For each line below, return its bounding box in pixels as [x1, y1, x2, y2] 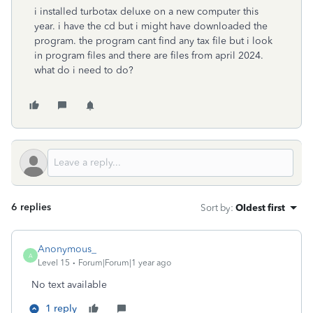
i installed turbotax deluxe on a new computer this [34, 6, 259, 17]
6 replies [11, 201, 51, 213]
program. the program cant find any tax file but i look [34, 35, 272, 47]
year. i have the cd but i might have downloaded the [34, 20, 268, 32]
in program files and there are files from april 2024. [34, 50, 266, 61]
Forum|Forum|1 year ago [78, 258, 171, 268]
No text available [31, 279, 107, 291]
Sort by [201, 202, 231, 213]
